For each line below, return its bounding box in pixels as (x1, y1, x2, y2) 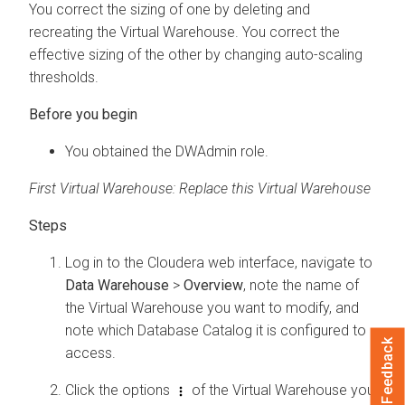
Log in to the (65, 253, 147, 271)
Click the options (65, 381, 174, 399)
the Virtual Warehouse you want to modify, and (65, 298, 359, 316)
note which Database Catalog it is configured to (65, 321, 366, 339)
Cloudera (147, 253, 204, 271)
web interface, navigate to (204, 253, 372, 271)
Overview (184, 276, 243, 294)
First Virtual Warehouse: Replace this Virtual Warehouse (29, 179, 371, 197)
